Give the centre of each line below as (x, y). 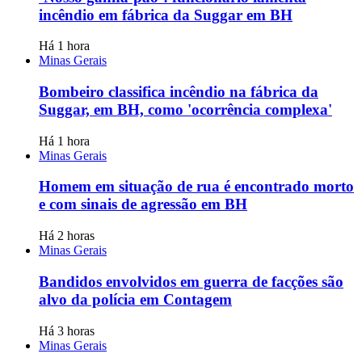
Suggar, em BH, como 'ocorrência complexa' (185, 110)
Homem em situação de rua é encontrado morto (196, 187)
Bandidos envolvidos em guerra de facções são (191, 281)
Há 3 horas (67, 330)
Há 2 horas (67, 236)
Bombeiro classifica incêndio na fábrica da (179, 92)
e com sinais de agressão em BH (143, 204)
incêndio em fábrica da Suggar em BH (166, 15)
